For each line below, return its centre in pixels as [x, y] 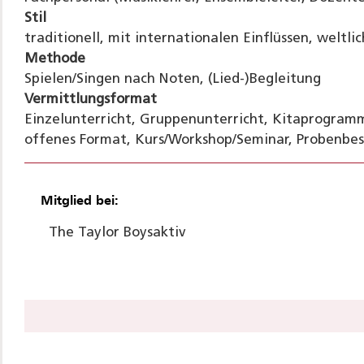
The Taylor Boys [100, 232]
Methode [54, 58]
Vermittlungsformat [90, 99]
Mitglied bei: [79, 201]
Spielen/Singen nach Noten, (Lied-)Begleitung [172, 79]
